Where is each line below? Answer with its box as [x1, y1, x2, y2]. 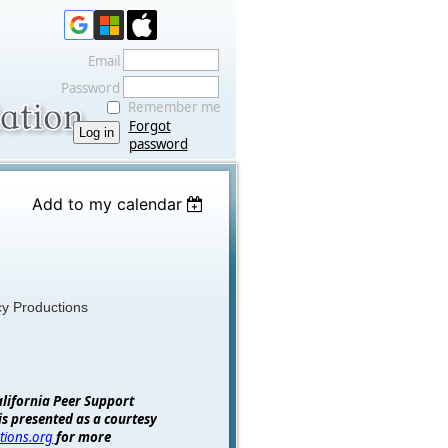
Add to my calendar [31, 194, 182, 214]
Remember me [127, 98, 221, 116]
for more [56, 427, 112, 446]
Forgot [128, 117, 171, 135]
